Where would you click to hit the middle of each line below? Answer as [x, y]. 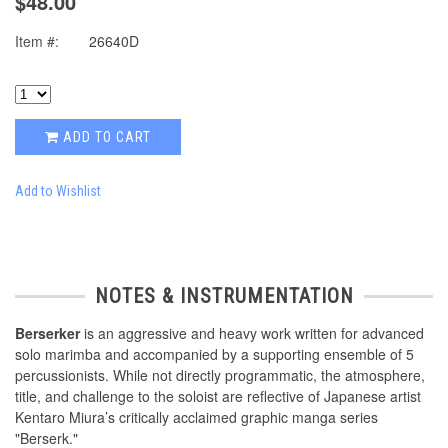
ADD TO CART [105, 137]
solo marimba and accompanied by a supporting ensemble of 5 [214, 354]
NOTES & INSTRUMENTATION [224, 296]
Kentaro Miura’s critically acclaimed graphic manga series [196, 417]
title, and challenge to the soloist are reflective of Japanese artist [218, 396]
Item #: [37, 41]
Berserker [47, 333]
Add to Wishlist [58, 191]
